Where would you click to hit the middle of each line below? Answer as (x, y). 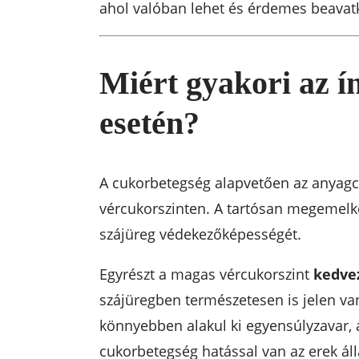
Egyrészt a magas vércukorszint (206, 274)
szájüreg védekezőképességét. (200, 234)
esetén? (149, 123)
